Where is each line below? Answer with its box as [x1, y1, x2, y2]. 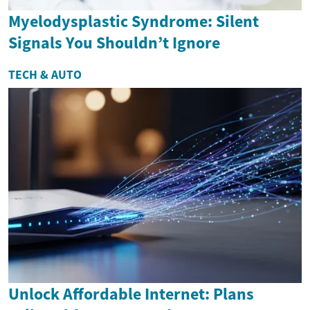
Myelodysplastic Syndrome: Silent [8, 10, 259, 32]
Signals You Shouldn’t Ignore [8, 31, 220, 53]
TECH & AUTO [8, 66, 82, 82]
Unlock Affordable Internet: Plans [8, 283, 254, 305]
